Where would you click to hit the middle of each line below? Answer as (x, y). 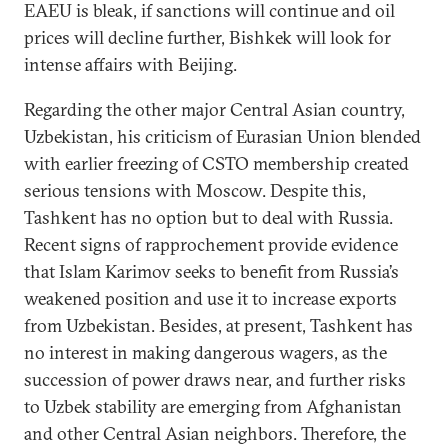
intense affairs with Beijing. (130, 64)
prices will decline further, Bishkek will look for (207, 37)
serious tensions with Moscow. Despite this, (195, 190)
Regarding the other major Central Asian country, (214, 109)
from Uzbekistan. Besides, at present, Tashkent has (218, 325)
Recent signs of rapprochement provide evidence (211, 244)
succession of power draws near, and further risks (215, 379)
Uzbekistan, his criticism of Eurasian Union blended (222, 136)
